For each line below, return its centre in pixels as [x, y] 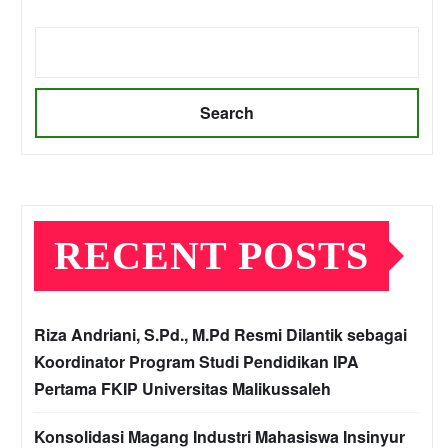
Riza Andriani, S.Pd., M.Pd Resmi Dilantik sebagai [220, 335]
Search [227, 113]
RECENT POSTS [211, 256]
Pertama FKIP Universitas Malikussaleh [182, 389]
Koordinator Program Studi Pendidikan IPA [196, 362]
